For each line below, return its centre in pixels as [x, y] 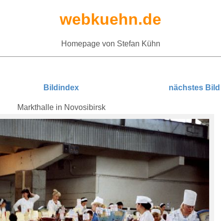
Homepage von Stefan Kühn [110, 43]
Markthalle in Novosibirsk [61, 107]
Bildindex [61, 87]
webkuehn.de [110, 19]
